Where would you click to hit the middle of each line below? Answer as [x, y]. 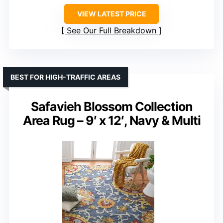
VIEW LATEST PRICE [111, 13]
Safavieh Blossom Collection [111, 106]
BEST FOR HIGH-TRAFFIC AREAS [65, 77]
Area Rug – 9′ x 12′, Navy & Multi [111, 120]
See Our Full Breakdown [111, 30]
